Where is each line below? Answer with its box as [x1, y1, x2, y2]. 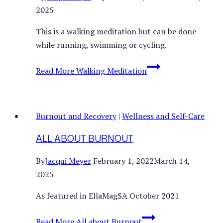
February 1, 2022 [93, 155, 154, 166]
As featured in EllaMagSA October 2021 [36, 190, 179, 201]
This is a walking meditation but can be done [36, 25, 196, 37]
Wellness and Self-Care [122, 110, 205, 121]
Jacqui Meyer [45, 155, 91, 166]
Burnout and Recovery [36, 110, 116, 121]
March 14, [154, 155, 190, 166]
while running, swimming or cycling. [36, 39, 167, 50]
